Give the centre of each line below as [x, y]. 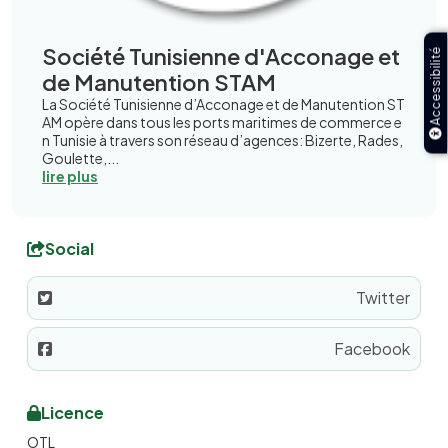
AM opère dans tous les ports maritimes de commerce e [222, 122]
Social [69, 248]
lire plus [70, 176]
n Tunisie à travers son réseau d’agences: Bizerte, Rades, [222, 140]
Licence [72, 412]
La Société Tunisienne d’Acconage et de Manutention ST [223, 104]
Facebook [372, 348]
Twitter [383, 297]
